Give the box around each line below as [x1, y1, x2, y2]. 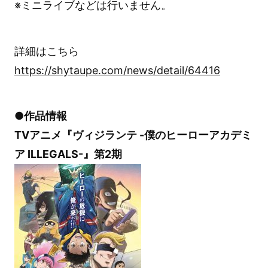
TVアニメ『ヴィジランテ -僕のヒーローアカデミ [14, 129, 252, 142]
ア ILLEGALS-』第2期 [14, 148, 122, 161]
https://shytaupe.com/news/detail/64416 [14, 63, 220, 77]
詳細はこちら [14, 44, 79, 57]
